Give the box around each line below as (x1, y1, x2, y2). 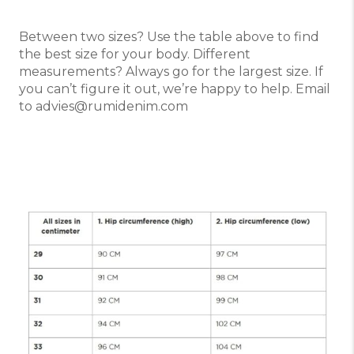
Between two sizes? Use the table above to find (19, 28, 319, 44)
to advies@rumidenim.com (19, 98, 188, 114)
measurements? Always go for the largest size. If (19, 63, 323, 79)
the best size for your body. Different (19, 46, 250, 62)
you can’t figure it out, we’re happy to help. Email (19, 81, 330, 96)
